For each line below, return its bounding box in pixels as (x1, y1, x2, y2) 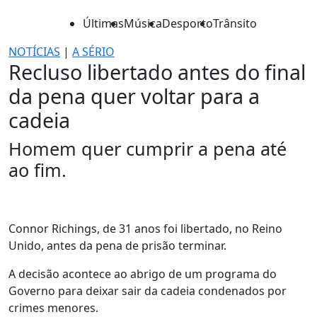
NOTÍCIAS (8, 44, 60, 59)
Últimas (83, 16, 124, 31)
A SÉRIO (72, 44, 115, 59)
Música (124, 16, 162, 31)
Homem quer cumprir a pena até (8, 137, 287, 161)
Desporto (162, 16, 213, 31)
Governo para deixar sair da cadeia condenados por (8, 283, 287, 299)
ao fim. (8, 158, 67, 182)
